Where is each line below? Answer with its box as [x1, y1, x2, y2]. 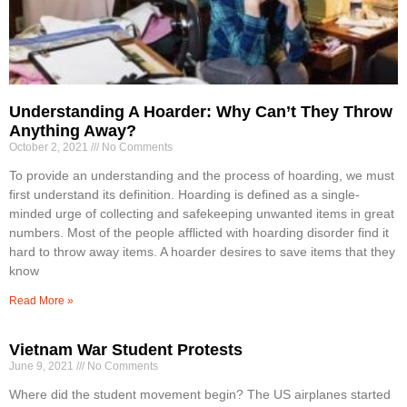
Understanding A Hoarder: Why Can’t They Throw [9, 103, 392, 122]
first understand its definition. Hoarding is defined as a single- [9, 187, 360, 203]
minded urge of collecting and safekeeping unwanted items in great [9, 206, 394, 222]
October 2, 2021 [9, 141, 91, 154]
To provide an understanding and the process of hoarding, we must [9, 168, 394, 184]
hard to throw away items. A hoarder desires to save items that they [9, 244, 395, 260]
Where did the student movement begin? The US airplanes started [9, 387, 391, 402]
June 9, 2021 [9, 360, 76, 373]
